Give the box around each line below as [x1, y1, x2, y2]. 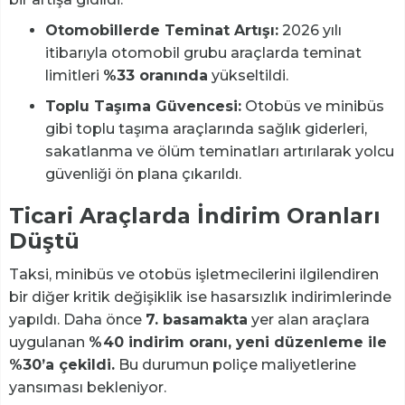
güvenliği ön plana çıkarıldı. [45, 165, 241, 184]
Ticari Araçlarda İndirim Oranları [9, 202, 381, 230]
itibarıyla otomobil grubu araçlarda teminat [45, 44, 362, 62]
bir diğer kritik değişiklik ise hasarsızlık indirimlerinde [9, 288, 391, 306]
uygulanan [9, 334, 89, 352]
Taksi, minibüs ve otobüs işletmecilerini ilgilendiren [9, 266, 379, 284]
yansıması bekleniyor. [9, 379, 166, 397]
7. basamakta [146, 311, 248, 329]
